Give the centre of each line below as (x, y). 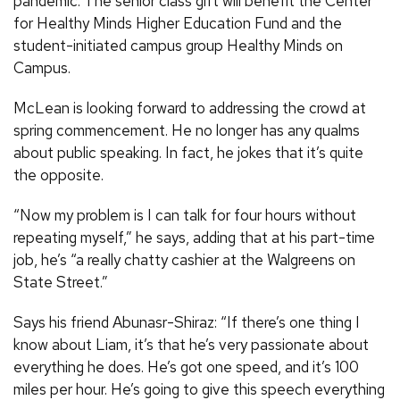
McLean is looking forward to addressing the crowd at (190, 108)
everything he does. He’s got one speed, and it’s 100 (186, 367)
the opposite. (58, 175)
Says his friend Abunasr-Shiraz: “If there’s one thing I (187, 322)
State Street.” (61, 282)
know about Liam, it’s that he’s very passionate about (191, 344)
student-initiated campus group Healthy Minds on (178, 45)
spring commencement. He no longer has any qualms (187, 130)
